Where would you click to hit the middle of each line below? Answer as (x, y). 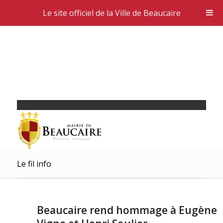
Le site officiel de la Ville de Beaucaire (111, 13)
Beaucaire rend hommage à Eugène (127, 210)
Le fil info (34, 164)
